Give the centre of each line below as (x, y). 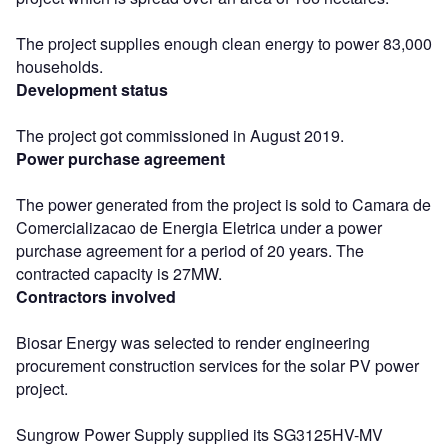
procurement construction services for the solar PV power (217, 365)
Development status (92, 89)
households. (59, 66)
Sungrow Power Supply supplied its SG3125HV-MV (199, 434)
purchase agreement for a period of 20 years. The (190, 250)
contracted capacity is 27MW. (119, 273)
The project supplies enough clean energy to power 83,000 (224, 43)
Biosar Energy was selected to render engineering (193, 342)
